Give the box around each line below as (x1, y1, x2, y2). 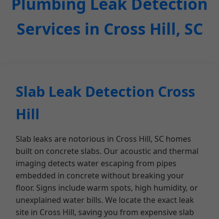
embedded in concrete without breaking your (16, 170, 184, 181)
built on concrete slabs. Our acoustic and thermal (16, 146, 198, 156)
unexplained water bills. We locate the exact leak (16, 195, 194, 205)
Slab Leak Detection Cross (16, 82, 195, 101)
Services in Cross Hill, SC (16, 18, 203, 39)
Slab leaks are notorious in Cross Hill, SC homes (16, 133, 191, 144)
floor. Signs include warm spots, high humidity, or (16, 182, 198, 193)
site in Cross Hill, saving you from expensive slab (16, 207, 194, 218)
